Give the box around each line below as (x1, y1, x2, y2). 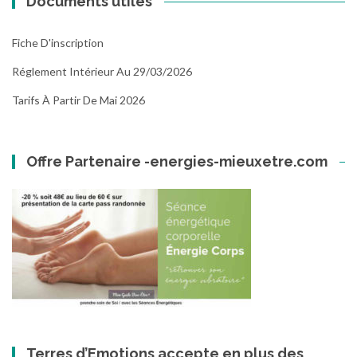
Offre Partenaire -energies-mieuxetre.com (26, 152, 328, 170)
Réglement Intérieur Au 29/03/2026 (12, 64, 192, 78)
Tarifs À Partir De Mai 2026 (12, 92, 145, 107)
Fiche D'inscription (12, 35, 104, 49)
